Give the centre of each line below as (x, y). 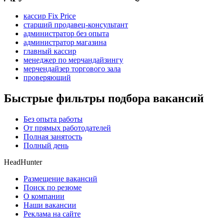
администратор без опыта (66, 34)
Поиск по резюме (53, 188)
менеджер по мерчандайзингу (73, 60)
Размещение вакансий (60, 179)
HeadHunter (23, 162)
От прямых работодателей (67, 128)
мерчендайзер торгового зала (72, 69)
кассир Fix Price (50, 16)
